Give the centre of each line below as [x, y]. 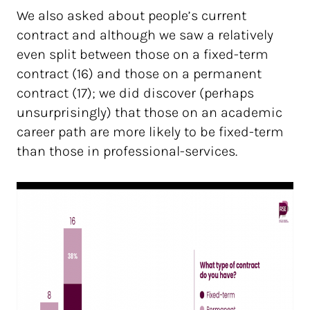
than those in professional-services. [127, 151]
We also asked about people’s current [131, 16]
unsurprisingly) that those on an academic [149, 112]
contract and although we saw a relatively [145, 35]
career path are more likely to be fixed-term [150, 132]
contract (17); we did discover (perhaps [135, 93]
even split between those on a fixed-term [143, 54]
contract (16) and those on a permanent [139, 74]
